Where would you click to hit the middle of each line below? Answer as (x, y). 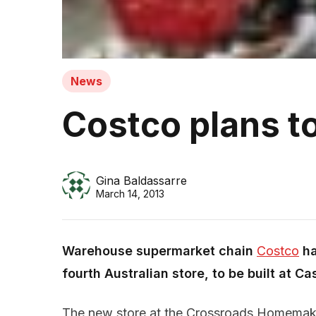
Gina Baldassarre (141, 181)
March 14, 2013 (130, 194)
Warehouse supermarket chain (159, 251)
